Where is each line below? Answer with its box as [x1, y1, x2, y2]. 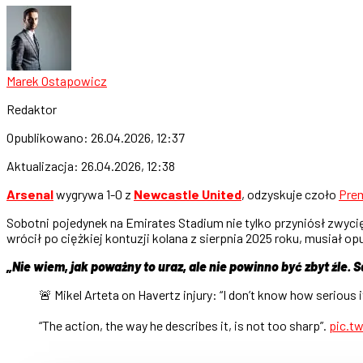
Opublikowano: [6, 129, 91, 145]
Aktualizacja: [6, 157, 81, 173]
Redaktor [6, 100, 57, 117]
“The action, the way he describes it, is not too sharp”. [39, 317, 329, 333]
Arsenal [6, 186, 53, 202]
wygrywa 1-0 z [53, 186, 134, 202]
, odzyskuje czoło [241, 186, 339, 202]
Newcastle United [134, 186, 241, 202]
